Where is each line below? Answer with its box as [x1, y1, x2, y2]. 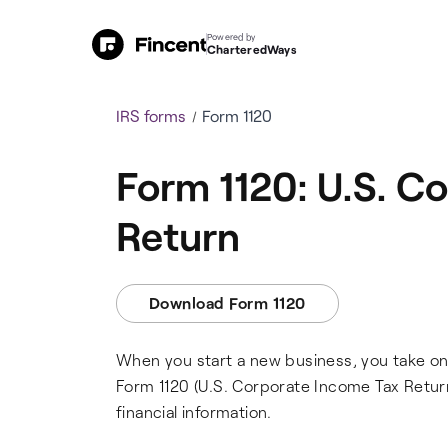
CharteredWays [207, 42, 297, 56]
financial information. [116, 402, 272, 421]
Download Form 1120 [149, 293, 306, 312]
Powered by [207, 31, 256, 42]
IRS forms [116, 106, 186, 125]
